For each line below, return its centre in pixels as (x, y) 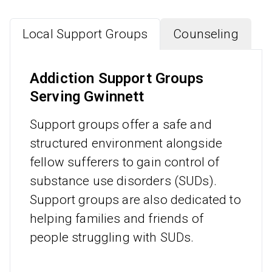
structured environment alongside (126, 144)
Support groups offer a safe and (121, 125)
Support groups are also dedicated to (135, 200)
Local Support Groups (85, 34)
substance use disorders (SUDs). (123, 181)
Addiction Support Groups (117, 79)
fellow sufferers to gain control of (125, 162)
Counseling (206, 34)
